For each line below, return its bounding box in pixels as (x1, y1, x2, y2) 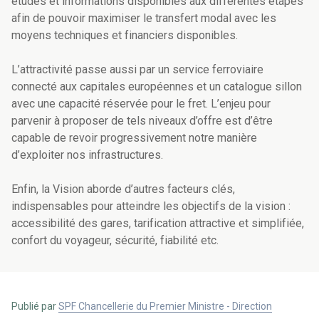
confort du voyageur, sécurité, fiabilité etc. (11, 234, 224, 248)
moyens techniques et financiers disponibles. (11, 28, 238, 43)
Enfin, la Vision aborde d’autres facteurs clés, (11, 182, 235, 197)
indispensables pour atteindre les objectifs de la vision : (11, 199, 291, 214)
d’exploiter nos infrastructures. (11, 148, 163, 162)
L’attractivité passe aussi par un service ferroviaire (11, 63, 263, 77)
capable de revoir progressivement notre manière (11, 131, 257, 145)
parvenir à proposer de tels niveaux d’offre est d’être (11, 114, 273, 128)
